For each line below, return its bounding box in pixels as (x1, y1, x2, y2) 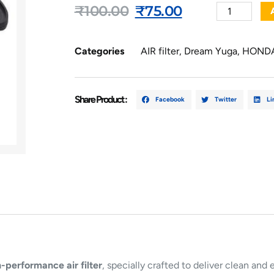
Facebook (155, 95, 185, 103)
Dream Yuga (183, 45, 237, 57)
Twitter (215, 95, 237, 103)
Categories (74, 45, 124, 57)
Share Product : (74, 94, 127, 106)
